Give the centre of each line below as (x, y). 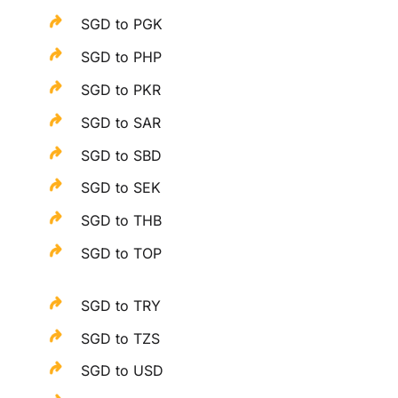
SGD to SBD (122, 155)
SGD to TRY (121, 305)
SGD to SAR (121, 122)
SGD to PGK (122, 24)
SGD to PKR (121, 90)
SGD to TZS (121, 338)
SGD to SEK (121, 188)
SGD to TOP (122, 253)
